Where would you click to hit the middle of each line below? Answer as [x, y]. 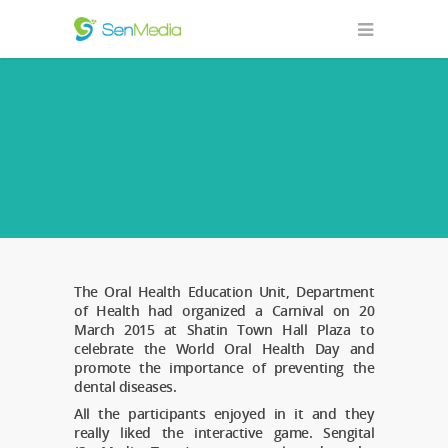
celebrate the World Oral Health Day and [224, 348]
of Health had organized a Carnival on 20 [224, 310]
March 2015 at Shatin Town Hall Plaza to [224, 329]
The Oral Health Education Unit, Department [224, 291]
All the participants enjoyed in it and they [224, 413]
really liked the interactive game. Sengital [224, 432]
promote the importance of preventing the [224, 367]
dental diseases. [125, 386]
